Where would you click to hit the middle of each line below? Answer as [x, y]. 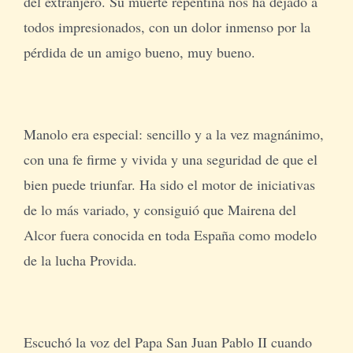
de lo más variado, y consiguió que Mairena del [160, 209]
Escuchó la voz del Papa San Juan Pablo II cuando [167, 342]
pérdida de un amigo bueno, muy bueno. [139, 52]
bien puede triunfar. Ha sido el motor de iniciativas [169, 184]
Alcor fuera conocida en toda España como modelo [170, 234]
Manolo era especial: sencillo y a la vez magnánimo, [173, 134]
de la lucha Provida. [80, 260]
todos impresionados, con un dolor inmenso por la [167, 26]
